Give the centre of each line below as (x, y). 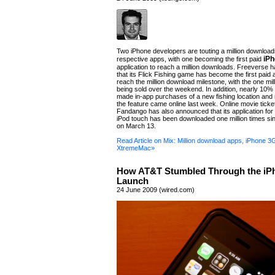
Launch (133, 181)
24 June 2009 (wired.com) (156, 190)
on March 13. (136, 126)
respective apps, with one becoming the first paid (190, 59)
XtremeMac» (136, 148)
